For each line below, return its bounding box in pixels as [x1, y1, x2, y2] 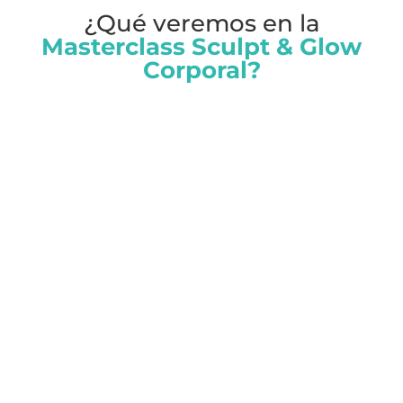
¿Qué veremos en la [83, 9, 320, 39]
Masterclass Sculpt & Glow [41, 32, 362, 62]
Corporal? [142, 56, 261, 85]
